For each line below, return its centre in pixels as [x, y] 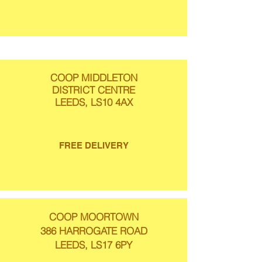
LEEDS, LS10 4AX [94, 102]
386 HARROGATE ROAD [94, 231]
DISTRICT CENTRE [94, 90]
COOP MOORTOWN [94, 217]
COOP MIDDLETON [94, 77]
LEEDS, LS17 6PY [94, 245]
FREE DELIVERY [94, 145]
